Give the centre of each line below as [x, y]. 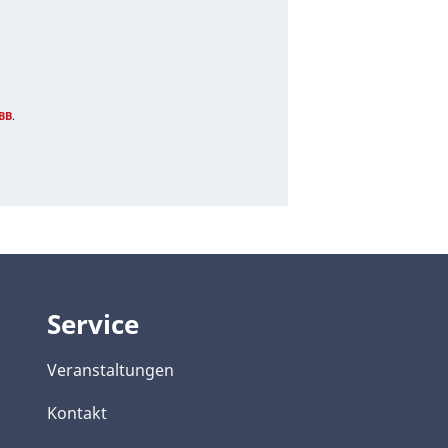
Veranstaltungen [110, 370]
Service [93, 324]
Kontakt [77, 413]
